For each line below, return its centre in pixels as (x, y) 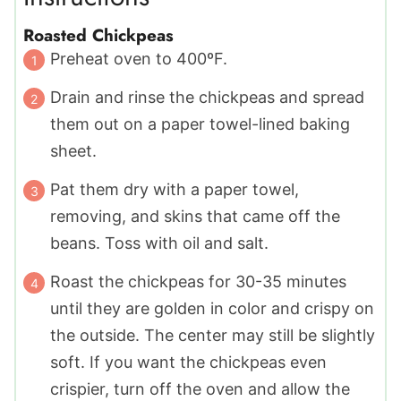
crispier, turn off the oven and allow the (200, 389)
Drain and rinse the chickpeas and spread (207, 98)
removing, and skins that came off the (195, 217)
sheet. (73, 151)
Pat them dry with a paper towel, (175, 190)
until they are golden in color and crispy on (212, 309)
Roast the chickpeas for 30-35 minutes (198, 282)
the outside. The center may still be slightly (213, 336)
